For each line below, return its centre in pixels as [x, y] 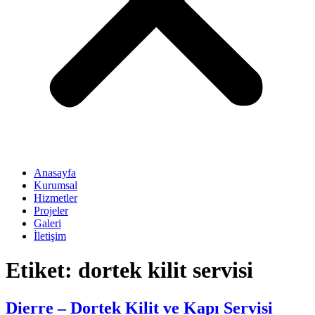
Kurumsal [56, 185]
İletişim [50, 236]
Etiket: [42, 270]
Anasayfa [55, 172]
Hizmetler [56, 198]
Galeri [47, 223]
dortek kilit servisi [166, 270]
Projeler [51, 210]
